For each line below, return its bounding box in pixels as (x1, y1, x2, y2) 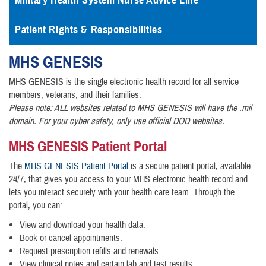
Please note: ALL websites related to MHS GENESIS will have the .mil (9, 102, 252, 114)
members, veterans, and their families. (9, 89, 141, 101)
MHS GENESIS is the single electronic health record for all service (9, 76, 239, 88)
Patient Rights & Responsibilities (15, 23, 163, 36)
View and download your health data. (20, 219, 145, 232)
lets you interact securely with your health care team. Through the (9, 186, 235, 198)
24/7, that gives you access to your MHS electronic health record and (9, 173, 248, 185)
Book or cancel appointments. (20, 232, 122, 245)
